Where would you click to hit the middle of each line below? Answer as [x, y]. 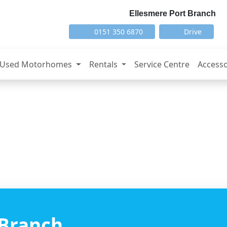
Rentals [104, 65]
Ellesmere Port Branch [173, 13]
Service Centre [162, 65]
